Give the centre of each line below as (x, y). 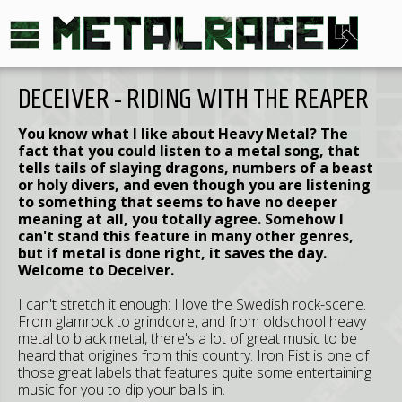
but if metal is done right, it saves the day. (172, 253)
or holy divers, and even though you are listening (194, 185)
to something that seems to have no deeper (178, 202)
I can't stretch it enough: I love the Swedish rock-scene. (192, 304)
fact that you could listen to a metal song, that (189, 151)
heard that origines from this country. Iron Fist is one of (193, 355)
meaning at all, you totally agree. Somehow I (181, 219)
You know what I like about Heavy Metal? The (183, 134)
